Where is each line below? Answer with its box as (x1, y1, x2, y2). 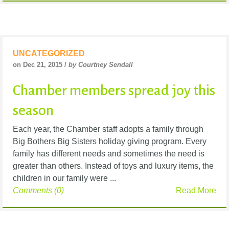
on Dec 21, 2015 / (13, 60, 68, 68)
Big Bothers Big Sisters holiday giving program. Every (13, 136, 207, 146)
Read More (176, 186, 216, 195)
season (13, 102, 54, 118)
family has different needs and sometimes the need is (13, 149, 204, 158)
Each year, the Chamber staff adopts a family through (13, 124, 203, 133)
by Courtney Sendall (68, 60, 133, 68)
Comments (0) (13, 186, 64, 195)
